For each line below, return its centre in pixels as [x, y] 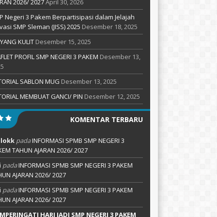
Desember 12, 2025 [112, 97]
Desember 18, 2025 [109, 27]
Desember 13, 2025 [89, 82]
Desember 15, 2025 [63, 42]
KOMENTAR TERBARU [107, 120]
